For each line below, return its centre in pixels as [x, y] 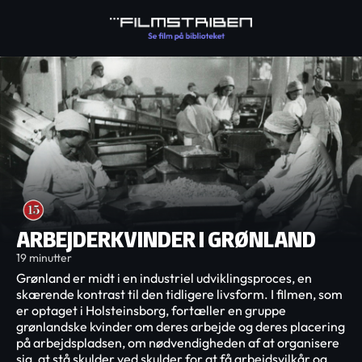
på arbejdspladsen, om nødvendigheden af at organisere [178, 343]
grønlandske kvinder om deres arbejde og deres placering [181, 326]
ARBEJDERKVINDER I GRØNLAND [166, 239]
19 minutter [44, 258]
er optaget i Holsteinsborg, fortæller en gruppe [151, 310]
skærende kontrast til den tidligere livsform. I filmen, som [179, 294]
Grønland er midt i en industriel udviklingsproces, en [164, 278]
